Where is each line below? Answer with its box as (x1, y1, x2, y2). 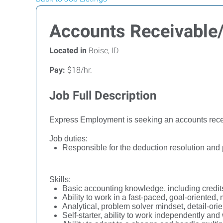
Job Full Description (49, 89, 156, 103)
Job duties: (49, 134, 88, 143)
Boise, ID (87, 46, 118, 55)
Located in (49, 46, 87, 55)
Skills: (49, 175, 71, 184)
